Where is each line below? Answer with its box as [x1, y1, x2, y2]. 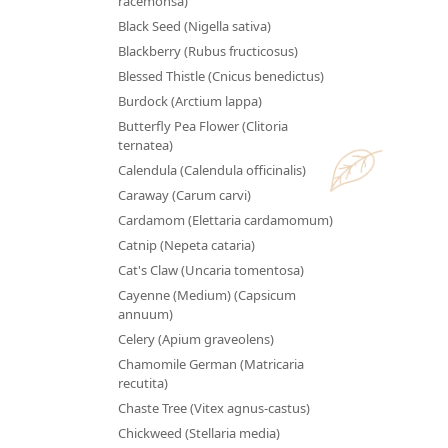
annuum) [117, 304, 173, 323]
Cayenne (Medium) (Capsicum [117, 285, 296, 304]
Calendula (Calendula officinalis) [117, 160, 306, 179]
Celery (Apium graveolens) [117, 329, 274, 348]
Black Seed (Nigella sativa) [117, 16, 271, 35]
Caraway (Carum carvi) [117, 185, 251, 204]
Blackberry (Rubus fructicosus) [117, 41, 298, 60]
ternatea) [117, 135, 173, 154]
